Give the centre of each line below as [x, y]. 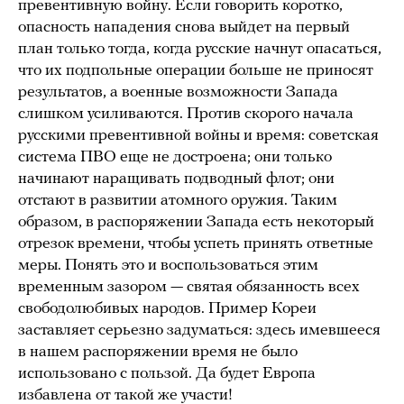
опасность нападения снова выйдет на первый [184, 28]
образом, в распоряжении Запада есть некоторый [196, 223]
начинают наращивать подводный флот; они [176, 179]
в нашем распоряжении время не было [158, 353]
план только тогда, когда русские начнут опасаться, [200, 50]
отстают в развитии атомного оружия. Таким [178, 201]
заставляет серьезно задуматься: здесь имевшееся [199, 331]
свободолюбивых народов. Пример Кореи [167, 309]
